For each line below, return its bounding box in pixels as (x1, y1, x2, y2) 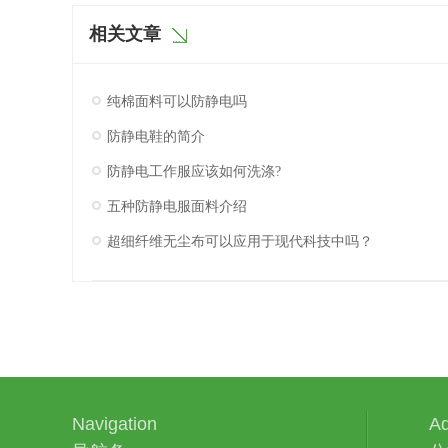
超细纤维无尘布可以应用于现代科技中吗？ (106, 234, 373, 249)
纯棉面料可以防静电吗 (106, 94, 247, 109)
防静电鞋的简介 (106, 129, 205, 144)
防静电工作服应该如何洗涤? (106, 164, 281, 179)
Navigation (72, 414, 157, 434)
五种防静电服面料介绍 (106, 199, 247, 214)
